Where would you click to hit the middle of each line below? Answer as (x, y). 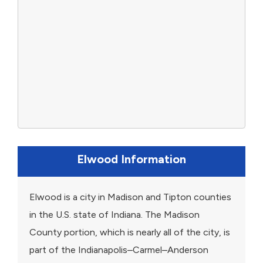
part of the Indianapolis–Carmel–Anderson (119, 250)
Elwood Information (131, 159)
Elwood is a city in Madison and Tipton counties (130, 197)
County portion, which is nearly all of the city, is (130, 232)
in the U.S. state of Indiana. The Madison (114, 215)
